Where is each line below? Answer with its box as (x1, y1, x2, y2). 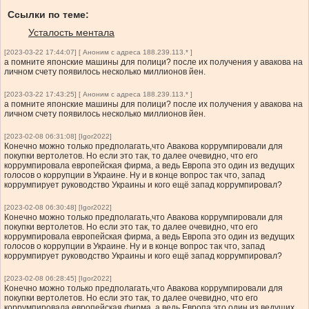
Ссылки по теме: (8, 8, 89, 20)
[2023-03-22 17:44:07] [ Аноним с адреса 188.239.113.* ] (4, 48, 192, 56)
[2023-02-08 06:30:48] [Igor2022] (4, 203, 112, 211)
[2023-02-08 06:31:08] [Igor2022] (4, 132, 112, 140)
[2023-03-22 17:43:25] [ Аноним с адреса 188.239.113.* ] (4, 90, 192, 98)
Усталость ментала (28, 26, 114, 38)
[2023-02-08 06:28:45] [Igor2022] (4, 274, 112, 282)
